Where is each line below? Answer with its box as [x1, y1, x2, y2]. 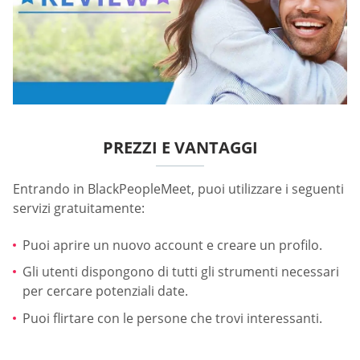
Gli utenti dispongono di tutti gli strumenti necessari [22, 263, 339, 281]
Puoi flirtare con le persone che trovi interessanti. [22, 309, 322, 327]
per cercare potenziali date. [22, 282, 188, 301]
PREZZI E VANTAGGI [102, 137, 258, 159]
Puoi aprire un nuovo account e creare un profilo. [22, 235, 322, 254]
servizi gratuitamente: [13, 199, 145, 218]
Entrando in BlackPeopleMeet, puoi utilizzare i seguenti [13, 180, 344, 198]
